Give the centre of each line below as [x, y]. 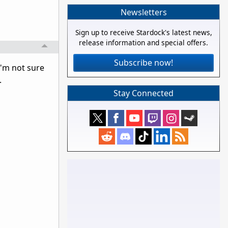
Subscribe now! [144, 63]
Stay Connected [144, 93]
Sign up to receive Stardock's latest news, [144, 33]
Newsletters [144, 12]
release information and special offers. [144, 43]
